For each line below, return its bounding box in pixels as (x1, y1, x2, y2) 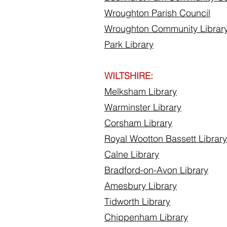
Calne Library (104, 148, 159, 160)
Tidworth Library (104, 196, 170, 207)
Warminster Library (104, 101, 181, 113)
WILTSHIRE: (104, 70, 153, 82)
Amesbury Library (104, 180, 177, 192)
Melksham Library (104, 86, 177, 97)
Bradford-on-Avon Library (104, 164, 208, 176)
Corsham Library (104, 117, 172, 129)
